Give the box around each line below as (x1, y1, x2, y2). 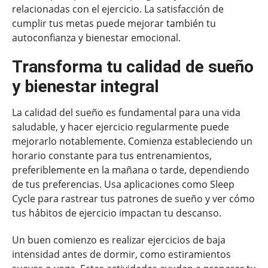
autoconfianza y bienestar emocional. (12, 31, 181, 44)
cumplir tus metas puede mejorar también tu (12, 16, 216, 30)
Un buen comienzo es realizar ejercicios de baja (12, 233, 226, 247)
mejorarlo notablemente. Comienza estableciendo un (12, 135, 252, 148)
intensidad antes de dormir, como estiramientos (12, 248, 231, 261)
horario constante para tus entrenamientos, (12, 149, 212, 163)
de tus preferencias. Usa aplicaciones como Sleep (12, 178, 234, 191)
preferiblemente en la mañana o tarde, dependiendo (12, 163, 249, 177)
